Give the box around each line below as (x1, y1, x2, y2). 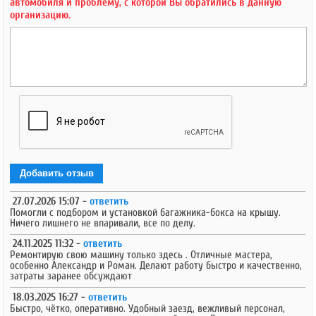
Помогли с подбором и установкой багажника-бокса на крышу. (10, 205, 281, 219)
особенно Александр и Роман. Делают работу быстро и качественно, (10, 259, 303, 272)
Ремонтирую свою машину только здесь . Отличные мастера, (10, 248, 273, 262)
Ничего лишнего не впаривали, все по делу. (10, 216, 196, 229)
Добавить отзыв (19, 168, 94, 179)
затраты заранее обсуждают (10, 269, 133, 283)
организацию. (10, 8, 71, 22)
